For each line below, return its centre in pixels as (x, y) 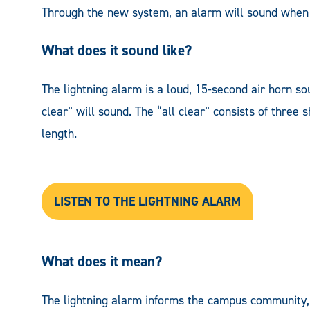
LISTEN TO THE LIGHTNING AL (135, 202)
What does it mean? (102, 261)
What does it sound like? (117, 51)
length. (59, 134)
